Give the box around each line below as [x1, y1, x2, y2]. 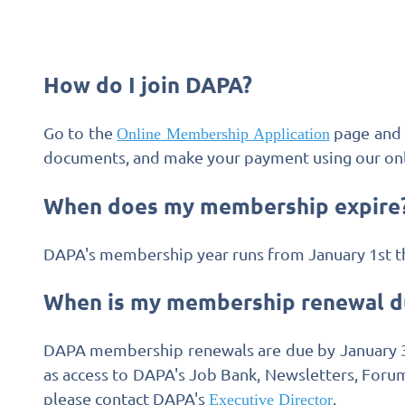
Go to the [42, 123, 118, 143]
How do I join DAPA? [42, 71, 252, 99]
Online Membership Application [117, 125, 330, 144]
